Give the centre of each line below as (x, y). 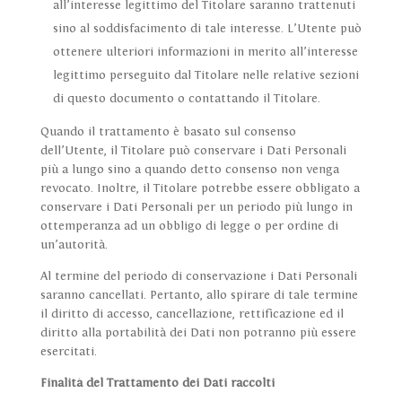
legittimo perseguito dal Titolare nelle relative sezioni (205, 76)
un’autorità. (74, 245)
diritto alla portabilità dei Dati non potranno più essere (198, 333)
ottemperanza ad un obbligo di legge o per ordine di (189, 227)
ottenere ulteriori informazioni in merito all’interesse (205, 52)
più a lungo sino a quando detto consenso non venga (189, 170)
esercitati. (68, 352)
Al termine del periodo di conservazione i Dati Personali (198, 277)
